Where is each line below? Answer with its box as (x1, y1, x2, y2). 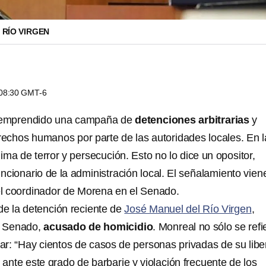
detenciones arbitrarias (135, 114, 250, 126)
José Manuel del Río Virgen (124, 203, 252, 215)
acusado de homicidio (43, 221, 153, 233)
